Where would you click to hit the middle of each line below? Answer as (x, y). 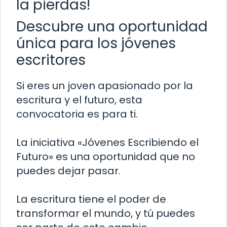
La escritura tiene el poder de (91, 199)
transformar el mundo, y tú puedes (106, 213)
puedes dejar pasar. (68, 171)
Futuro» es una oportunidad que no (106, 157)
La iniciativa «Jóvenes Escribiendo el (107, 142)
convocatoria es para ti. (77, 114)
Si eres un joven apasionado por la (105, 86)
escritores (51, 60)
